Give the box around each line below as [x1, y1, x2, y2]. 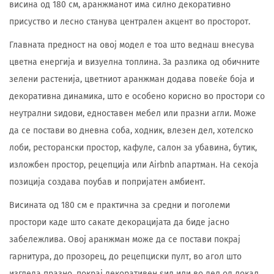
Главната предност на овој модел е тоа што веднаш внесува [9, 40, 254, 50]
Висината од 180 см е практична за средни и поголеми [9, 200, 230, 210]
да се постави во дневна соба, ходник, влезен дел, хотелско [9, 125, 253, 136]
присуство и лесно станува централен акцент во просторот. [9, 17, 250, 27]
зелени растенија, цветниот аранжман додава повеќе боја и [9, 74, 254, 84]
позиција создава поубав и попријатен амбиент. [9, 177, 205, 187]
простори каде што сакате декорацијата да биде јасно [9, 217, 229, 228]
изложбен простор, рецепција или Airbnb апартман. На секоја [9, 160, 259, 170]
